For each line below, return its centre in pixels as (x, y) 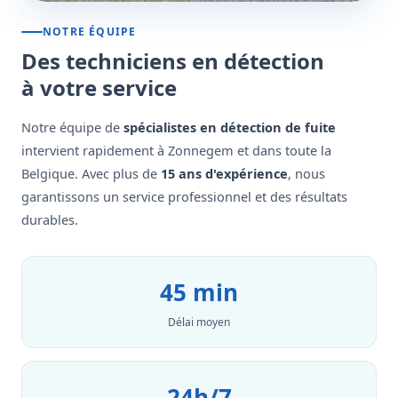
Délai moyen (199, 322)
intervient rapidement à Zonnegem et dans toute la (176, 150)
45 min (199, 292)
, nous (306, 173)
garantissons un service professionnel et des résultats (184, 196)
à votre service (99, 88)
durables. (50, 219)
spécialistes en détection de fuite (230, 127)
